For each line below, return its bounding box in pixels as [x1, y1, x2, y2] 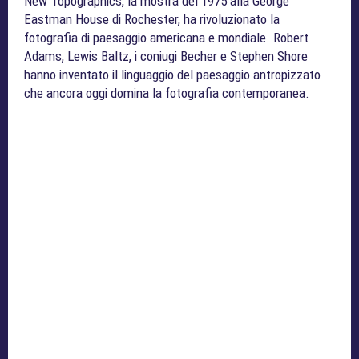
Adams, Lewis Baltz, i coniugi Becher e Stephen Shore [24, 48, 308, 65]
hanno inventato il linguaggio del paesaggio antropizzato [24, 67, 321, 83]
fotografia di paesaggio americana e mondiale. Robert [24, 30, 309, 46]
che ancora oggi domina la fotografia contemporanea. [24, 85, 309, 102]
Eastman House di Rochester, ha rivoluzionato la [24, 11, 280, 28]
